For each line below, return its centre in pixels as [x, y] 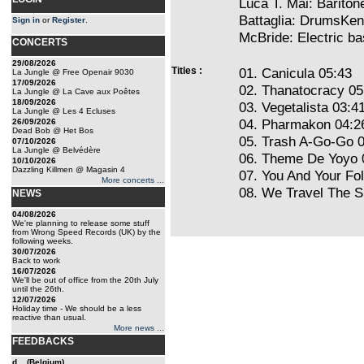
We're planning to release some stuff [81, 223]
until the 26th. [38, 289]
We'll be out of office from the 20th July [85, 280]
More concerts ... [133, 180]
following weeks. [43, 241]
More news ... [139, 328]
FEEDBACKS [43, 341]
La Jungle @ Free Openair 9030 [73, 72]
